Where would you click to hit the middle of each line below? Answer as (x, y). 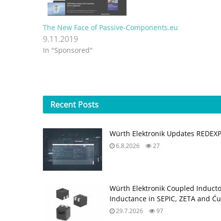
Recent (64, 105)
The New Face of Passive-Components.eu (110, 28)
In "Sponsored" (68, 50)
